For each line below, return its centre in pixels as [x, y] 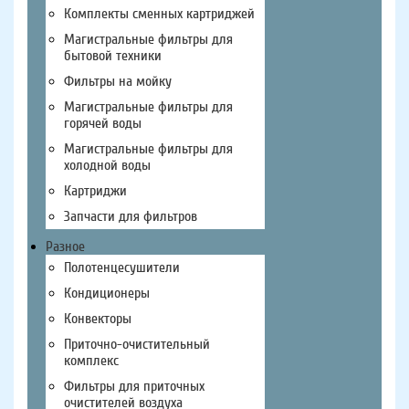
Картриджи [95, 191]
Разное [65, 246]
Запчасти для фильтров [131, 216]
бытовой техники [113, 56]
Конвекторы [98, 319]
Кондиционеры [107, 293]
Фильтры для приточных [134, 386]
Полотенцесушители [122, 267]
